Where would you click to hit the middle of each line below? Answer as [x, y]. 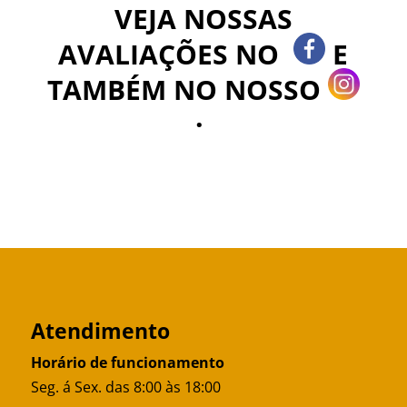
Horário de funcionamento [127, 362]
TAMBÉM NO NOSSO [187, 89]
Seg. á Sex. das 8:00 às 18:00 [125, 387]
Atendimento [100, 331]
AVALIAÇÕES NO [173, 54]
